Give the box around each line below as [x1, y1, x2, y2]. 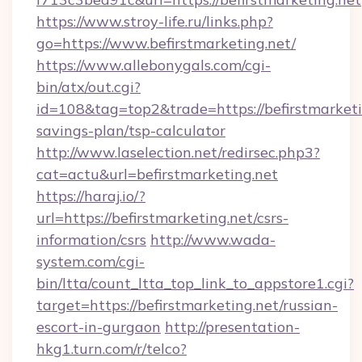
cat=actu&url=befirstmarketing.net [36, 165, 278, 183]
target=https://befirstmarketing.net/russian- [36, 296, 338, 314]
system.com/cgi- [36, 252, 145, 271]
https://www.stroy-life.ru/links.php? [36, 12, 273, 31]
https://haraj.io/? [36, 187, 145, 205]
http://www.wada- [150, 230, 276, 249]
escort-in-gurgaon [36, 318, 161, 336]
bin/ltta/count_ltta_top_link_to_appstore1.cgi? [36, 274, 354, 293]
